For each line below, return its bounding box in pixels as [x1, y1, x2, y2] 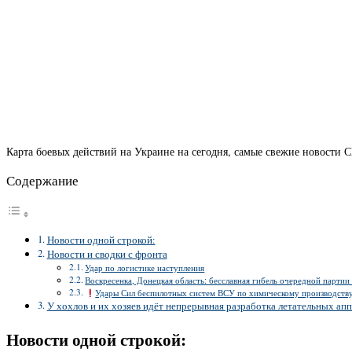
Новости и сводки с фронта [46, 247, 167, 262]
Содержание [6, 171, 79, 190]
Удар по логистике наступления [85, 262, 205, 274]
